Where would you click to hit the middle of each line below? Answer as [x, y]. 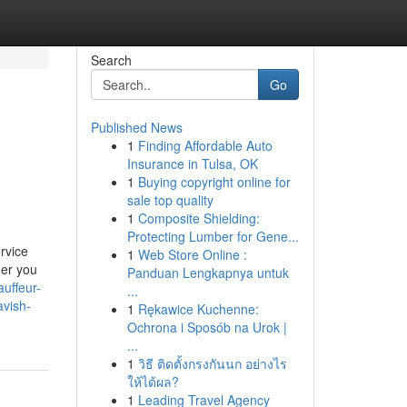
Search [111, 60]
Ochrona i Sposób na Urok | [207, 327]
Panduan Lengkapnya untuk [208, 273]
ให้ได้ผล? [153, 382]
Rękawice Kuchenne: [198, 309]
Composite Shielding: [199, 218]
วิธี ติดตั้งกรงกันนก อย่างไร [212, 363]
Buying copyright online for [214, 182]
